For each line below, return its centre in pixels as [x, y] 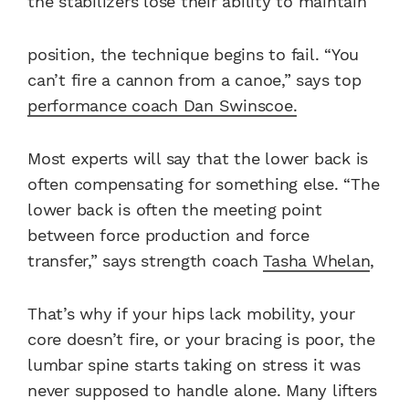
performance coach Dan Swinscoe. [163, 105]
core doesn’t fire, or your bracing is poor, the [201, 339]
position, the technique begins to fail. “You [193, 54]
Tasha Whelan [317, 260]
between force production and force [168, 235]
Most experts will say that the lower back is [198, 158]
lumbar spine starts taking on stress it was [194, 364]
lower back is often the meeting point [175, 209]
